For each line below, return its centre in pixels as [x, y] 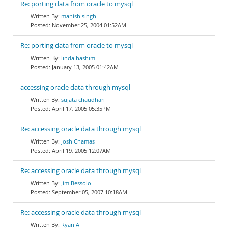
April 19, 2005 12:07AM [81, 150]
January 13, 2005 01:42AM [85, 67]
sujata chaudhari [83, 99]
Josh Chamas [78, 141]
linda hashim [78, 58]
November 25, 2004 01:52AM [89, 25]
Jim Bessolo [76, 183]
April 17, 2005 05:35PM [81, 109]
